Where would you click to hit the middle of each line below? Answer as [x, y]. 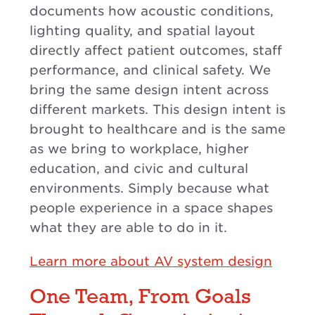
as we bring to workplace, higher [139, 148]
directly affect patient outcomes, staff [156, 50]
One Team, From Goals [140, 297]
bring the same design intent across [149, 89]
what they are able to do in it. [128, 227]
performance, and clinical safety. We [150, 70]
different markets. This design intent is [157, 109]
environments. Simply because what [149, 188]
